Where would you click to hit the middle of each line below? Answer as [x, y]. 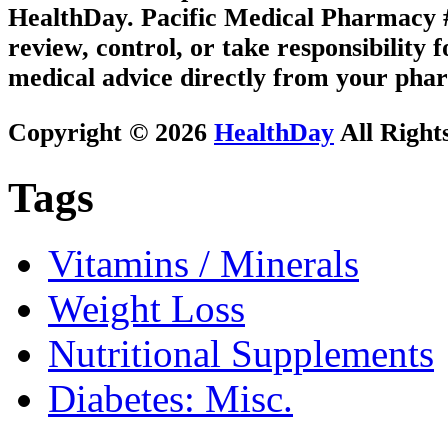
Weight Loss [146, 309]
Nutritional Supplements [241, 354]
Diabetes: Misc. [170, 399]
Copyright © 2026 [111, 132]
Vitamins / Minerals [203, 264]
